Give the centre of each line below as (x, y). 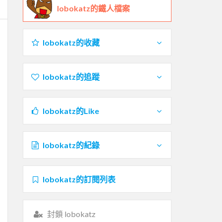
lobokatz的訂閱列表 (79, 179)
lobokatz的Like (71, 111)
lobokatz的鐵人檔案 (93, 8)
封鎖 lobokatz (71, 214)
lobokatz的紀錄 (71, 145)
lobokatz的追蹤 (71, 76)
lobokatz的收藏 (71, 42)
